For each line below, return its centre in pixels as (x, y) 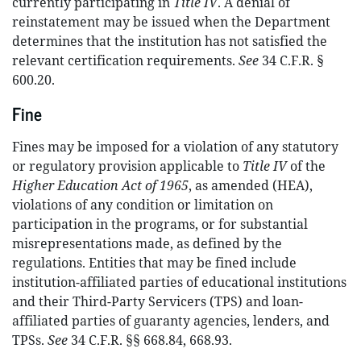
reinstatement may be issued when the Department (171, 22)
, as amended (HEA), (251, 185)
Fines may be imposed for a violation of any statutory (175, 147)
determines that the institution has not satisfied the (170, 41)
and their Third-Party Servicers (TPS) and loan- (158, 301)
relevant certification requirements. (125, 60)
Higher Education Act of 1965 (100, 185)
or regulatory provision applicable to (127, 166)
